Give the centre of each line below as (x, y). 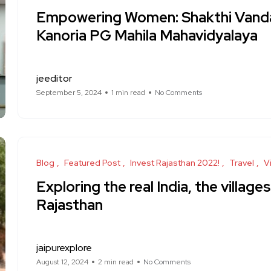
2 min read (116, 262)
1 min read (128, 93)
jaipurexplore (64, 248)
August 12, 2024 (62, 262)
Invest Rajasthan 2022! (175, 163)
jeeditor (54, 78)
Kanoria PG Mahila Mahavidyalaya (147, 35)
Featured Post (92, 163)
